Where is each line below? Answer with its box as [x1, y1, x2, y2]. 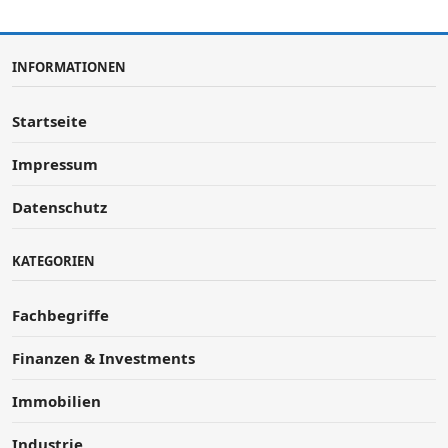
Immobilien [12, 390, 101, 411]
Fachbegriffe [12, 304, 109, 325]
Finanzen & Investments [12, 347, 195, 368]
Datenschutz [12, 196, 107, 217]
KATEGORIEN [12, 251, 95, 270]
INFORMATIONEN [12, 57, 126, 76]
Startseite [12, 110, 87, 131]
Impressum [12, 153, 98, 174]
